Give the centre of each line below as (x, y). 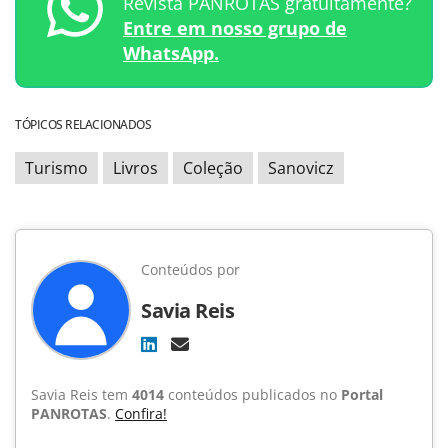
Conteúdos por (190, 269)
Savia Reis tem (81, 394)
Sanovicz (301, 168)
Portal (362, 394)
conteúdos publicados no (252, 394)
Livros (135, 168)
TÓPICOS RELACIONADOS (83, 124)
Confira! (141, 413)
